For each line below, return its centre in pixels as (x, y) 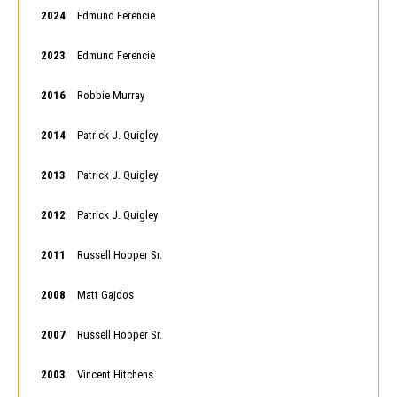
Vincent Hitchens (115, 374)
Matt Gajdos (105, 295)
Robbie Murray (111, 95)
